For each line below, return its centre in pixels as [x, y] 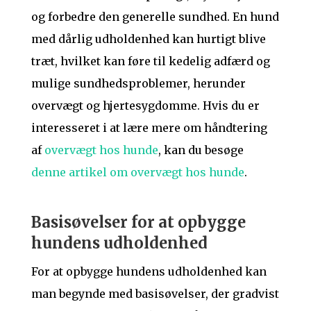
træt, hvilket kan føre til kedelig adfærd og [150, 61]
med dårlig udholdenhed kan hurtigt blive [148, 39]
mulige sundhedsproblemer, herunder [138, 84]
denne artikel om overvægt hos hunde [137, 173]
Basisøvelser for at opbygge [138, 222]
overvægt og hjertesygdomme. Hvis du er [145, 106]
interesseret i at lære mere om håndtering [149, 128]
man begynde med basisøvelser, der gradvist [155, 293]
